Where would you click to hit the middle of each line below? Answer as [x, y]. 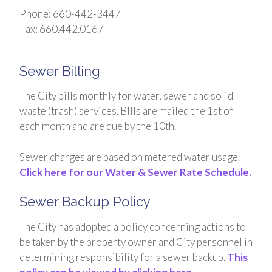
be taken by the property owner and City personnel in [136, 242]
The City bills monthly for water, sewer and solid [126, 96]
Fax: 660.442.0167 [62, 29]
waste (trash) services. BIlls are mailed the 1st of [126, 111]
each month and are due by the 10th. [99, 126]
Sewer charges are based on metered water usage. [130, 157]
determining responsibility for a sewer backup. [123, 257]
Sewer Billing [60, 71]
